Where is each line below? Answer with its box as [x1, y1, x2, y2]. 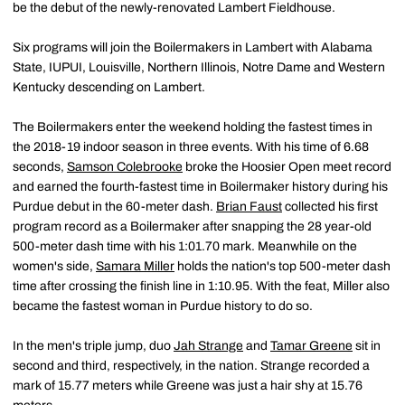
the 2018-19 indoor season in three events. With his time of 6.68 [13, 140, 369, 154]
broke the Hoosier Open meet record [183, 160, 391, 174]
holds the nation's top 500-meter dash [174, 259, 391, 273]
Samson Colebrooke [67, 160, 183, 174]
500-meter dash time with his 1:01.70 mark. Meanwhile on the [13, 240, 357, 253]
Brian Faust [216, 200, 282, 213]
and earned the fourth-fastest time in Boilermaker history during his [13, 180, 388, 193]
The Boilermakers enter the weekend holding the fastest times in [13, 120, 372, 134]
